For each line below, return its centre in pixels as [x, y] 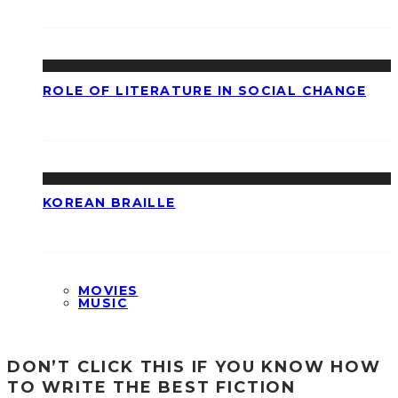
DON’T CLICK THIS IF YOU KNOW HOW [194, 366]
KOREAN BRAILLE [109, 203]
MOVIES [108, 290]
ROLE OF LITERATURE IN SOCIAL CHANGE [204, 90]
